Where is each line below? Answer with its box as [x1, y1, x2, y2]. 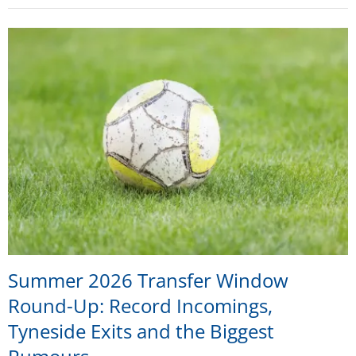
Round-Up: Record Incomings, [8, 292, 273, 319]
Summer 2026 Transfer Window [8, 266, 288, 293]
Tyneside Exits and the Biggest [8, 317, 274, 344]
